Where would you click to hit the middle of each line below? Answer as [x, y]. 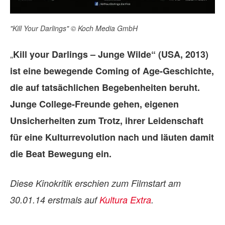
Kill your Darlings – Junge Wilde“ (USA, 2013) [111, 54]
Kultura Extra [125, 199]
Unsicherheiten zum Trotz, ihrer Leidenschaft [107, 120]
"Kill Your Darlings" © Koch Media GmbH [74, 28]
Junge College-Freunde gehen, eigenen [94, 104]
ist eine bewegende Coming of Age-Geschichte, [112, 71]
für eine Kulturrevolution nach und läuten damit [112, 137]
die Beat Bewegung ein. [61, 153]
